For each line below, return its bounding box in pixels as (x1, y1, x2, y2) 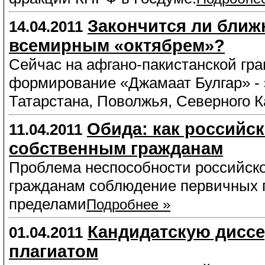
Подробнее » (86, 196, 170, 212)
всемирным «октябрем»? (9, 36, 225, 55)
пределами (9, 195, 86, 213)
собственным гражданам (9, 139, 223, 158)
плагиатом (9, 242, 98, 261)
